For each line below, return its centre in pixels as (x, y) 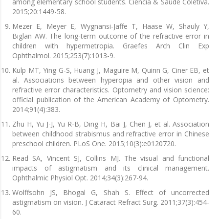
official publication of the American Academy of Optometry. (111, 99)
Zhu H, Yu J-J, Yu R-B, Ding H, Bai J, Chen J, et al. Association (111, 124)
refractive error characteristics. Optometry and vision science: (111, 89)
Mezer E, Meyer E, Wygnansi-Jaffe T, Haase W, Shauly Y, (111, 26)
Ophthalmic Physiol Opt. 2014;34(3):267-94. (80, 177)
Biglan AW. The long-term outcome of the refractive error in (111, 36)
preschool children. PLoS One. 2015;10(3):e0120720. (94, 143)
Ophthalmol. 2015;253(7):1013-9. (64, 55)
